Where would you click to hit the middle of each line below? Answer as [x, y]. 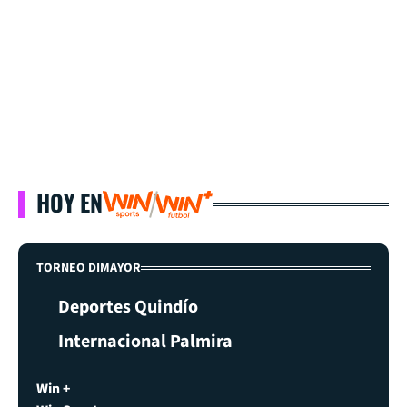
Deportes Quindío [128, 307]
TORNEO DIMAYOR [89, 268]
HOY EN [69, 202]
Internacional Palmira [145, 341]
